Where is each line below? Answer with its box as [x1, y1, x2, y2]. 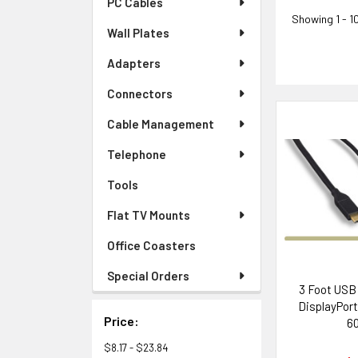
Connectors [107, 86, 173, 101]
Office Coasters [107, 238, 196, 253]
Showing [292, 12, 336, 26]
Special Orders [107, 268, 189, 283]
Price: [104, 313, 139, 328]
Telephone [107, 147, 166, 161]
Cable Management [107, 117, 214, 131]
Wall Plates [107, 26, 169, 40]
